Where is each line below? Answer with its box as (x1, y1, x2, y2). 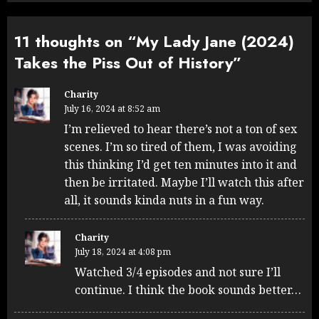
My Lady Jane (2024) (136, 30, 294, 53)
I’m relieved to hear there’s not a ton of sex (64, 121, 297, 137)
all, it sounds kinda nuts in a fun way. (64, 192, 264, 209)
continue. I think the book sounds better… (75, 282, 301, 298)
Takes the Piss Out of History (14, 51, 233, 75)
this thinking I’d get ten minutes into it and (64, 157, 297, 173)
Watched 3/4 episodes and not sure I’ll (75, 264, 281, 281)
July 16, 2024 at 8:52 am (64, 103, 160, 115)
